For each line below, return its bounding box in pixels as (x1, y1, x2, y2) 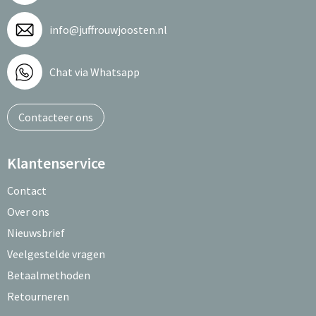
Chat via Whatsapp (49, 65, 140, 79)
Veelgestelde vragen (6, 247, 105, 261)
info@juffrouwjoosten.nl (49, 23, 167, 37)
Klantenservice (6, 153, 105, 173)
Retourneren (6, 289, 69, 303)
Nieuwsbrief (6, 226, 65, 240)
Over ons (6, 205, 49, 219)
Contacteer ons (18, 110, 93, 124)
